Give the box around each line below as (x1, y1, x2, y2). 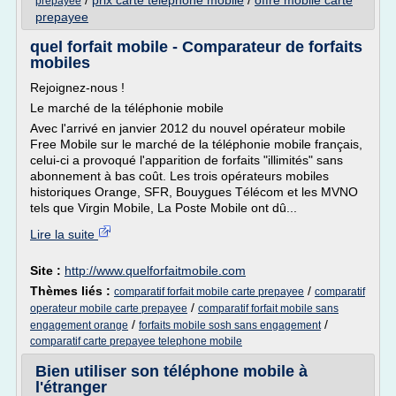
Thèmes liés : (30, 284, 114, 298)
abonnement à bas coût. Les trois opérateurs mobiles (30, 169, 329, 183)
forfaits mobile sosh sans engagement (139, 319, 321, 331)
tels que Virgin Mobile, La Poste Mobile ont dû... (30, 201, 297, 215)
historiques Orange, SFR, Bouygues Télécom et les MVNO (30, 185, 358, 199)
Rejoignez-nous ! (30, 80, 125, 95)
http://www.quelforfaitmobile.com (65, 263, 246, 278)
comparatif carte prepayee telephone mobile (30, 335, 242, 347)
